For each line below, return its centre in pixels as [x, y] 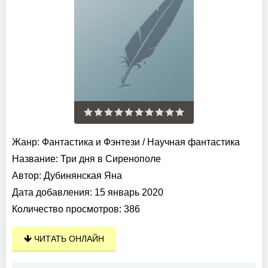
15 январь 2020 [128, 193]
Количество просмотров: [67, 209]
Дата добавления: [52, 193]
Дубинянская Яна [83, 176]
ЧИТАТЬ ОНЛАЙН [68, 239]
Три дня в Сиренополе [109, 159]
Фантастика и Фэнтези [91, 142]
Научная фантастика [194, 142]
